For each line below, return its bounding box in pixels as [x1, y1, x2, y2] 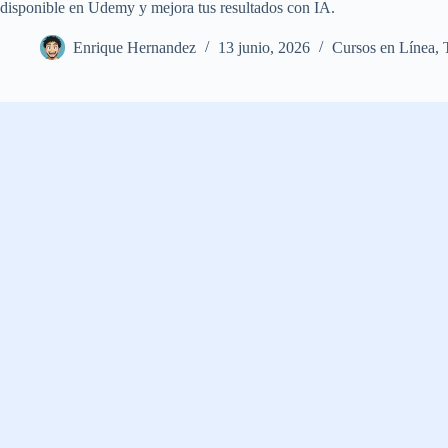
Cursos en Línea [332, 39, 435, 57]
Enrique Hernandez [73, 39, 196, 57]
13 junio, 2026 [218, 39, 310, 57]
